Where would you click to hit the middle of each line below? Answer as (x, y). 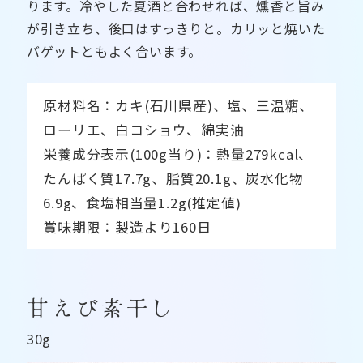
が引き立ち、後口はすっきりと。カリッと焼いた (176, 29)
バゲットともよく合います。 (114, 51)
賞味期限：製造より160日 (127, 227)
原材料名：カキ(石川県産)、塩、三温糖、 (179, 106)
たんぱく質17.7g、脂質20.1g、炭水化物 (173, 179)
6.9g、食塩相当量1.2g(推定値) (142, 203)
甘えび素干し (101, 307)
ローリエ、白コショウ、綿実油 (144, 130)
